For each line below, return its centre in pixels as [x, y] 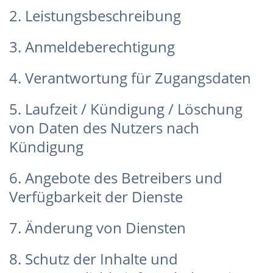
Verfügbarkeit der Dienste [96, 197]
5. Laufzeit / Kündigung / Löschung [126, 109]
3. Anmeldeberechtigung [92, 47]
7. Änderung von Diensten [97, 228]
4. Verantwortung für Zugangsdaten [130, 78]
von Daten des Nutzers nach [104, 128]
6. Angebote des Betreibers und [116, 178]
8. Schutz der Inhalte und [94, 259]
